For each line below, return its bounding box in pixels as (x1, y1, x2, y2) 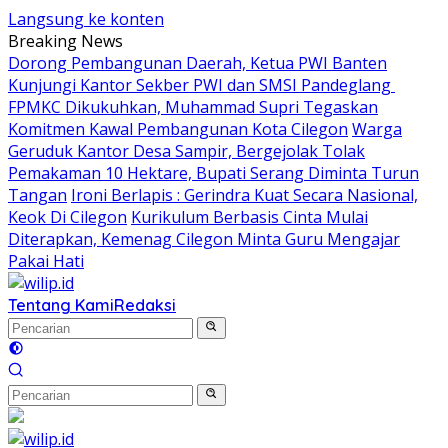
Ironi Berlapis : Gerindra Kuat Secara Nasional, (71, 184, 418, 206)
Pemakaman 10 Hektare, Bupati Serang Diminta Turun (8, 162, 419, 184)
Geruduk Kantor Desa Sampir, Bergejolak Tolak (8, 140, 365, 162)
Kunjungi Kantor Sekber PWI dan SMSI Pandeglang (8, 74, 395, 96)
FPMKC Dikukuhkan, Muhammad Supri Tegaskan (8, 96, 378, 118)
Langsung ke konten (8, 8, 164, 30)
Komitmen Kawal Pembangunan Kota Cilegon (8, 118, 348, 140)
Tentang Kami (8, 295, 114, 315)
